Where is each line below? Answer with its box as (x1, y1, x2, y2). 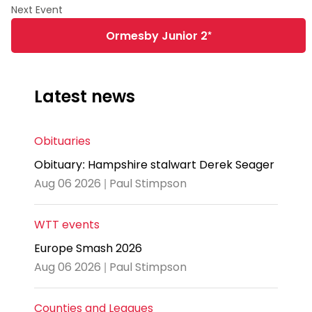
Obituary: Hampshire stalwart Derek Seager (34, 157, 274, 173)
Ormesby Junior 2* (105, 27, 212, 44)
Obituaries (34, 133, 91, 150)
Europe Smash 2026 (34, 240, 142, 257)
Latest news (34, 85, 135, 109)
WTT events (34, 217, 100, 233)
